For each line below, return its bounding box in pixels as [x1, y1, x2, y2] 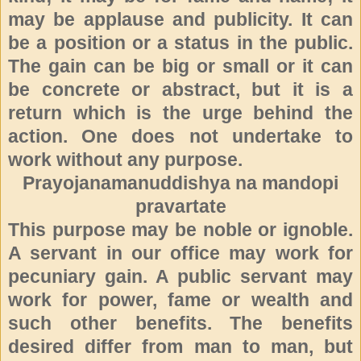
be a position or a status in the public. [8, 31, 353, 53]
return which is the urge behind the [8, 102, 353, 123]
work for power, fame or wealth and [8, 288, 353, 310]
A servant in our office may [8, 242, 276, 263]
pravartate [135, 195, 226, 217]
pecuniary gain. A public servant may [8, 265, 353, 287]
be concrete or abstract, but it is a [8, 78, 353, 100]
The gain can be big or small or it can [8, 55, 353, 77]
